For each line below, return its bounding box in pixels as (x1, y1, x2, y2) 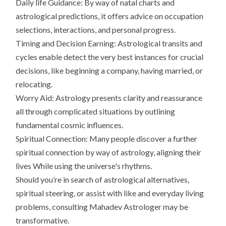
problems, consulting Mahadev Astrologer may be (16, 202, 189, 212)
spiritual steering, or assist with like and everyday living (16, 188, 204, 198)
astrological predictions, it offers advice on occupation (16, 11, 204, 21)
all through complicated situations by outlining (16, 106, 176, 117)
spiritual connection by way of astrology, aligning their (16, 147, 202, 157)
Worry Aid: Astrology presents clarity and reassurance (16, 93, 203, 103)
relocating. (16, 79, 53, 89)
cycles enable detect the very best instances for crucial (16, 52, 204, 62)
